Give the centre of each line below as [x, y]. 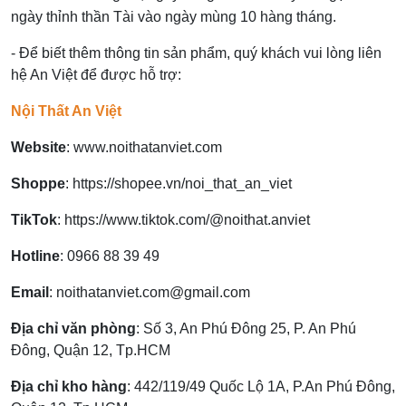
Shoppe [38, 184]
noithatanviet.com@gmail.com [153, 293]
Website [39, 148]
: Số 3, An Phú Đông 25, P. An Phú [246, 329]
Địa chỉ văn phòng [73, 329]
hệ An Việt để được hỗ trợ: [96, 75]
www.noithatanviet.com [148, 148]
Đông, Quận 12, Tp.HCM [91, 351]
